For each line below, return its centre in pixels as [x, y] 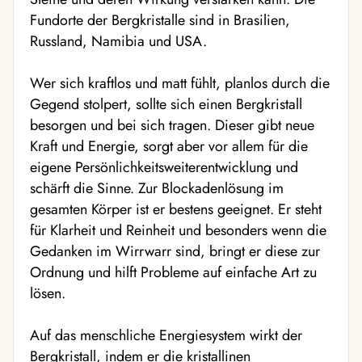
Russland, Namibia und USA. [118, 41]
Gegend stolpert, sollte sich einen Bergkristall [166, 104]
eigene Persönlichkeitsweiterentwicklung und [164, 167]
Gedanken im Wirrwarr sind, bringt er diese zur [175, 251]
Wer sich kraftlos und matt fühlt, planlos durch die [180, 83]
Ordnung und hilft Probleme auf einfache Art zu [173, 272]
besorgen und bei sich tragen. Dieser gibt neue [172, 125]
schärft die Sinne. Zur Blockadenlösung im [157, 188]
